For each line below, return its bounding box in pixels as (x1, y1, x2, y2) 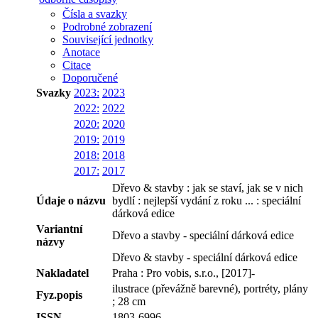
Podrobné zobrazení (62, 20, 152, 33)
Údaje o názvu (36, 194, 106, 207)
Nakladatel (36, 266, 89, 279)
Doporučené (62, 71, 118, 84)
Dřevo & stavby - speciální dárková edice (112, 251, 297, 263)
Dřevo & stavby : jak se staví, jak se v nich (112, 181, 303, 194)
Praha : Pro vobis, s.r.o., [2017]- (112, 266, 255, 279)
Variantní (36, 222, 82, 235)
